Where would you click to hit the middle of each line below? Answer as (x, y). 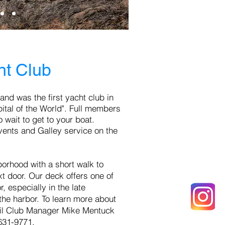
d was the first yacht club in (61, 97)
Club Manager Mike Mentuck (60, 210)
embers (106, 108)
